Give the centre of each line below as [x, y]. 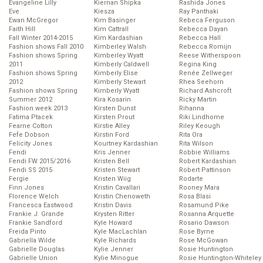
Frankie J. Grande [36, 214]
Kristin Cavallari [117, 188]
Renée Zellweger [206, 73]
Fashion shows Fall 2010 [46, 47]
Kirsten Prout [114, 117]
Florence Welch [34, 197]
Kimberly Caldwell [122, 65]
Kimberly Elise [116, 73]
